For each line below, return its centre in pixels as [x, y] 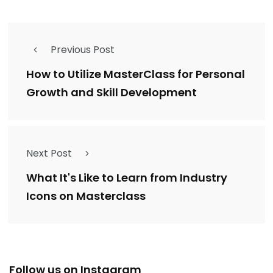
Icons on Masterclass [86, 196]
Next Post [49, 153]
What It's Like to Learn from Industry [127, 178]
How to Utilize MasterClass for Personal [136, 74]
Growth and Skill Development [112, 92]
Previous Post [83, 50]
